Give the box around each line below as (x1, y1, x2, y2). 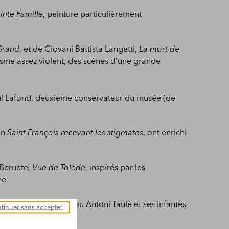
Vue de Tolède (32, 164, 86, 173)
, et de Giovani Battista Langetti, (19, 45, 140, 54)
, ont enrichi (143, 129, 187, 138)
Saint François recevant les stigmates (7, 129, 144, 138)
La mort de (139, 45, 180, 54)
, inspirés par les (85, 164, 146, 173)
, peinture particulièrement (43, 11, 142, 19)
